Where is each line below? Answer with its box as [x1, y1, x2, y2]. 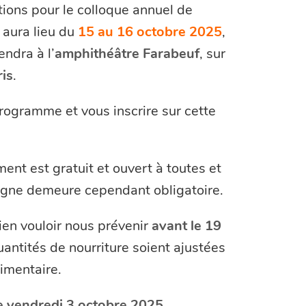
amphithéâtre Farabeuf [54, 44, 199, 63]
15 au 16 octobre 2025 [77, 22, 222, 41]
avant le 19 [151, 216, 221, 235]
